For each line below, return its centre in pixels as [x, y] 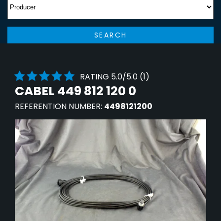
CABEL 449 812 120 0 [75, 91]
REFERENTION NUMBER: [59, 107]
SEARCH [110, 35]
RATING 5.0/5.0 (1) [115, 77]
